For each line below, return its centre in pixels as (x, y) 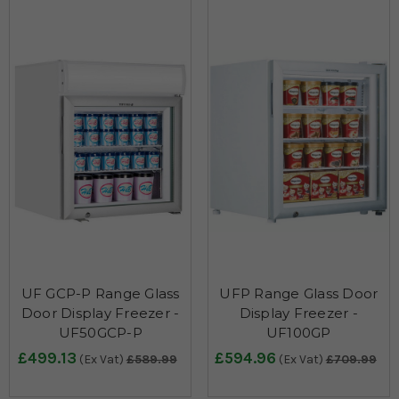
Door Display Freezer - (100, 313)
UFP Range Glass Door (299, 294)
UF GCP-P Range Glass (100, 294)
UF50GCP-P (100, 333)
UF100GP (298, 333)
